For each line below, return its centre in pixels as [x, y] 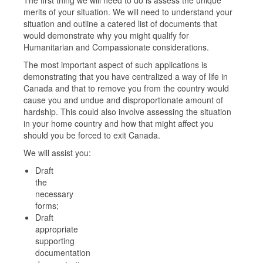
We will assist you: [57, 152]
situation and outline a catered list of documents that [120, 23]
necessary [54, 193]
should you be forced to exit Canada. [92, 135]
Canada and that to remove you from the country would [126, 88]
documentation [63, 252]
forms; [47, 205]
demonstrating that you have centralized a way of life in [126, 76]
